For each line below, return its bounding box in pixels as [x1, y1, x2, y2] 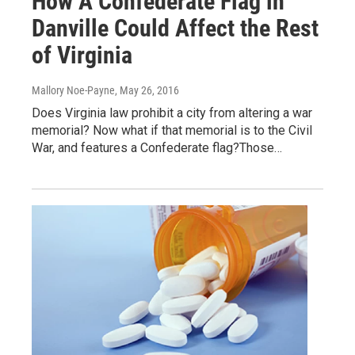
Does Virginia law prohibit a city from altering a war [32, 105, 312, 121]
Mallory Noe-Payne [32, 84, 115, 97]
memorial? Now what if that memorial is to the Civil [32, 123, 312, 139]
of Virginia [32, 41, 132, 70]
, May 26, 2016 [115, 84, 179, 97]
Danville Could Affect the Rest [32, 14, 319, 43]
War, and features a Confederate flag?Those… [32, 140, 282, 156]
